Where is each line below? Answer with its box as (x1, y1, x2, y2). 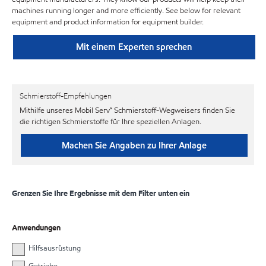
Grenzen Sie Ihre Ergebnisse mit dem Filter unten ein (12, 188, 189, 199)
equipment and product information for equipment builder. (12, 17, 204, 27)
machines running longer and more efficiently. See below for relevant (12, 5, 240, 16)
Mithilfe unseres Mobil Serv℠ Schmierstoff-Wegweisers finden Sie (20, 104, 235, 116)
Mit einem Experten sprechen (76, 40, 192, 53)
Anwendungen (12, 223, 61, 234)
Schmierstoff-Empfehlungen (20, 91, 112, 102)
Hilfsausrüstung (28, 243, 81, 254)
